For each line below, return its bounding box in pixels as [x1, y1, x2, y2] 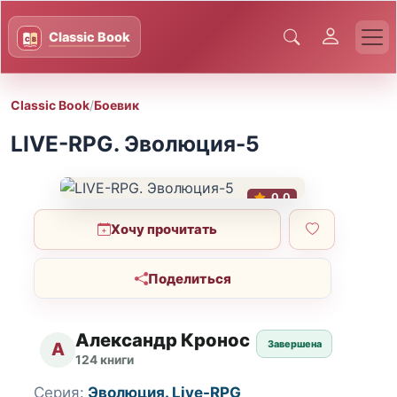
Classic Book [11, 97, 90, 113]
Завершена [267, 338, 322, 351]
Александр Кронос [75, 329, 251, 352]
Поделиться [147, 269, 231, 287]
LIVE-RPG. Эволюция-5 [11, 130, 260, 158]
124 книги [75, 353, 135, 367]
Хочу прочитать [111, 221, 218, 237]
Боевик [94, 97, 139, 113]
